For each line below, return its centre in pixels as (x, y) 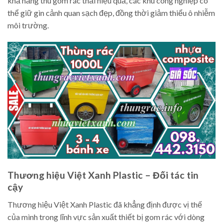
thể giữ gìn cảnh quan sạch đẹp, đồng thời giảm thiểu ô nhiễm (111, 13)
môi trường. (28, 25)
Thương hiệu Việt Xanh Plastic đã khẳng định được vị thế (105, 204)
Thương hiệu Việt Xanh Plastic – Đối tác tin (103, 175)
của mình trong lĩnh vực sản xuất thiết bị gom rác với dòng (106, 217)
